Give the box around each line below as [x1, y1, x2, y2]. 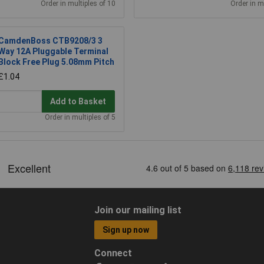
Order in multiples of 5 [44, 113, 115, 122]
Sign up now [103, 225, 150, 235]
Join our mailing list [94, 204, 181, 216]
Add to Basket [50, 97, 107, 107]
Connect [94, 247, 132, 259]
